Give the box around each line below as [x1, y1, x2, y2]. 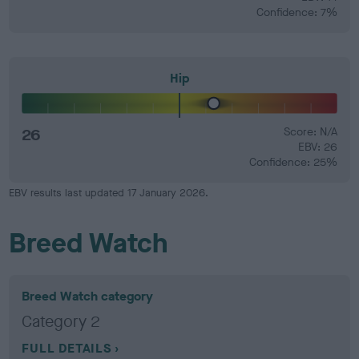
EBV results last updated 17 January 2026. [9, 186, 209, 200]
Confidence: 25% [248, 155, 337, 170]
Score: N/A [283, 124, 337, 139]
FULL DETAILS [22, 340, 111, 357]
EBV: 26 [297, 139, 337, 155]
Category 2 [22, 311, 101, 333]
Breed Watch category [22, 288, 154, 305]
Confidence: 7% [256, 4, 337, 20]
